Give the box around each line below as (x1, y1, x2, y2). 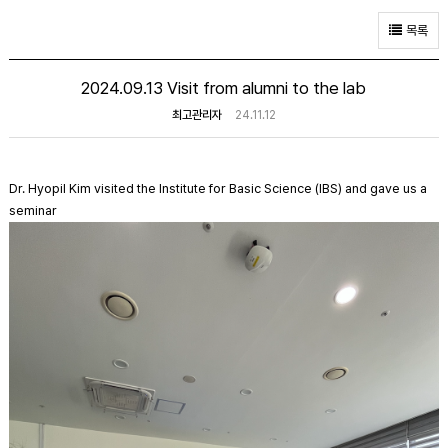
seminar (8, 203, 57, 218)
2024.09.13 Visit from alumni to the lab (81, 78, 367, 98)
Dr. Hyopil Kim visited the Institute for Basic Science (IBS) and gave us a (8, 181, 427, 196)
